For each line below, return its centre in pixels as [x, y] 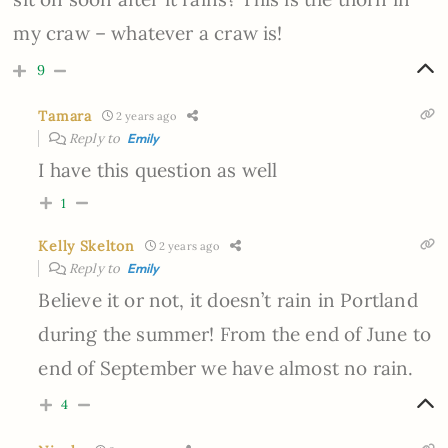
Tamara [65, 115]
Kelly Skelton [86, 245]
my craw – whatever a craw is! [148, 32]
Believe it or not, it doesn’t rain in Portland [228, 299]
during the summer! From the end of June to [234, 333]
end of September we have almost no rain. [226, 367]
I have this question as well [158, 169]
